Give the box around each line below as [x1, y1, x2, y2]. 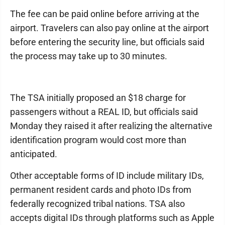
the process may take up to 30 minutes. [10, 51, 167, 61]
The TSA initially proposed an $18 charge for [10, 92, 186, 103]
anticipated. [10, 149, 57, 159]
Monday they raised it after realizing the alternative [10, 121, 212, 131]
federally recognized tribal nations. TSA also [10, 198, 185, 209]
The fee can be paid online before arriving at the [10, 9, 199, 19]
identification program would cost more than [10, 135, 186, 145]
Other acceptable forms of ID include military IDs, [10, 170, 204, 181]
